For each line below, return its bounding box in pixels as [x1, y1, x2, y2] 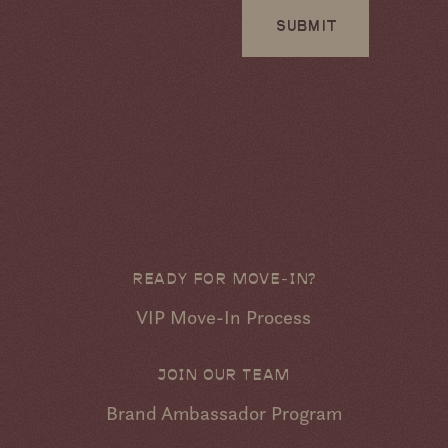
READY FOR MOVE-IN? [131, 267, 317, 288]
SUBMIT [274, 18, 336, 35]
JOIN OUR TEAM [157, 363, 291, 384]
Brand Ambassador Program [105, 401, 342, 426]
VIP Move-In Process [136, 304, 312, 329]
